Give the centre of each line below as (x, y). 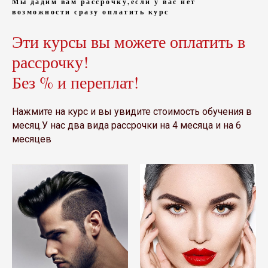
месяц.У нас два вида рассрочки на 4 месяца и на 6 (127, 125)
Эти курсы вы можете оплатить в (129, 41)
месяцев (32, 139)
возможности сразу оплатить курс (91, 11)
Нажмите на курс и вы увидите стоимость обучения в (132, 111)
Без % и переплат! (75, 82)
